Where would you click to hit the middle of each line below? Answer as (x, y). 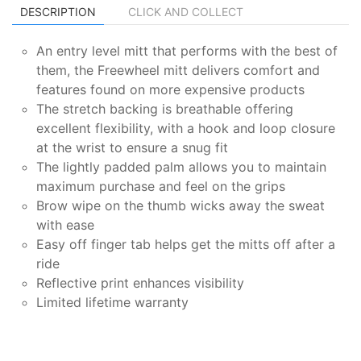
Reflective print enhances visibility (140, 282)
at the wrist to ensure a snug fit (132, 147)
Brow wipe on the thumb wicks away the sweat (180, 205)
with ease (65, 224)
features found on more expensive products (170, 89)
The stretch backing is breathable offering (165, 108)
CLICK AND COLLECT (186, 11)
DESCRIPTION (58, 11)
